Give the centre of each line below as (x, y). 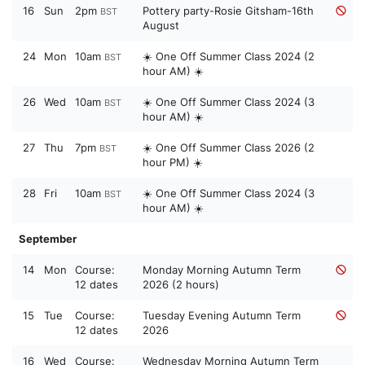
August (161, 26)
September (48, 239)
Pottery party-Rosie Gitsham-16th (228, 11)
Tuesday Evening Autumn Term (222, 316)
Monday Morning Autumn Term (222, 270)
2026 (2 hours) (181, 285)
